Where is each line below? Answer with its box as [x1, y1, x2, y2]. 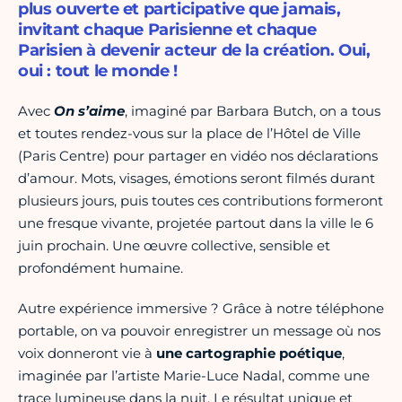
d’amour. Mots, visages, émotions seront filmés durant [18, 170, 375, 188]
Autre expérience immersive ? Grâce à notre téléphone [18, 300, 384, 318]
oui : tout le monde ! [18, 61, 178, 82]
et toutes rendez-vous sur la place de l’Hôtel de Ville [18, 125, 361, 143]
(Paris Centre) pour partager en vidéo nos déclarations [18, 147, 378, 165]
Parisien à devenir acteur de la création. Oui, [18, 40, 371, 61]
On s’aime [54, 102, 125, 120]
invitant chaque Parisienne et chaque [18, 20, 317, 40]
